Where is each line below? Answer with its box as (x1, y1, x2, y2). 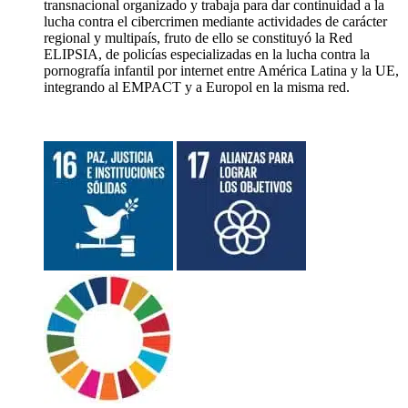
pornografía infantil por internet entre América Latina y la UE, (44, 63, 399, 79)
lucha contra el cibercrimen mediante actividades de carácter (44, 14, 387, 30)
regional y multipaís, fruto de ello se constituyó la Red (44, 30, 352, 46)
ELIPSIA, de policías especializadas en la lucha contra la (44, 46, 370, 63)
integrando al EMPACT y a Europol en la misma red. (44, 79, 350, 96)
